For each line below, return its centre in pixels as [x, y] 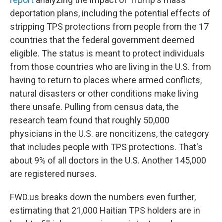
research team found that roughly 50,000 [90, 120]
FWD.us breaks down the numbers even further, [103, 197]
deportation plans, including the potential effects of [110, 13]
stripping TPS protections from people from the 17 [109, 27]
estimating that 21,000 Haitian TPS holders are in [105, 210]
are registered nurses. [53, 174]
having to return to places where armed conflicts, [106, 80]
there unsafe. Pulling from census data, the [94, 107]
